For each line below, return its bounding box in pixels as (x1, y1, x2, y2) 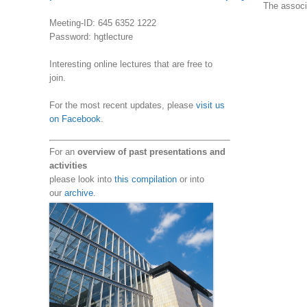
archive (64, 188, 93, 199)
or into (177, 174, 204, 185)
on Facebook (49, 113, 101, 124)
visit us (196, 99, 225, 110)
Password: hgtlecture (49, 31, 133, 42)
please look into (49, 174, 114, 185)
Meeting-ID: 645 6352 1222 (49, 17, 156, 28)
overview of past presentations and (77, 147, 225, 158)
